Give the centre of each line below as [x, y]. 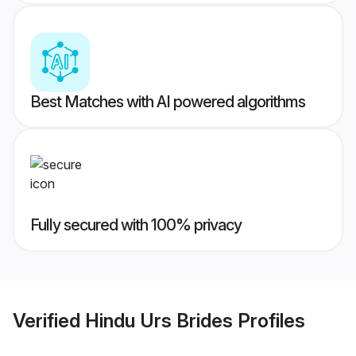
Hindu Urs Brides [159, 320]
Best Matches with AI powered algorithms [168, 102]
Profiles [269, 320]
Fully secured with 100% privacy [136, 225]
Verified [49, 320]
